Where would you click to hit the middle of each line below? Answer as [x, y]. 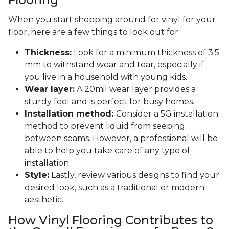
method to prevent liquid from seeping [105, 126]
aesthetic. [44, 200]
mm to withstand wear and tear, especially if [114, 65]
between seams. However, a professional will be [121, 139]
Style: [37, 175]
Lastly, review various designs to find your [134, 175]
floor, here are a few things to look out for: [94, 32]
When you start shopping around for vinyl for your [112, 20]
